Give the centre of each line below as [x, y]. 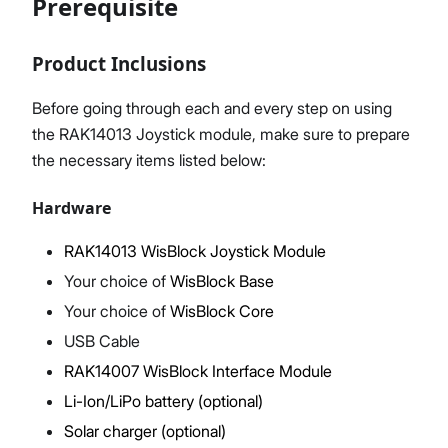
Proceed [183, 94]
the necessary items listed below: [149, 160]
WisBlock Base [222, 281]
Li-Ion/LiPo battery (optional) [163, 401]
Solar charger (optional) [145, 431]
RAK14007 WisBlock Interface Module [198, 371]
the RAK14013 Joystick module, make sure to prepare [221, 134]
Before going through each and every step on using [212, 108]
